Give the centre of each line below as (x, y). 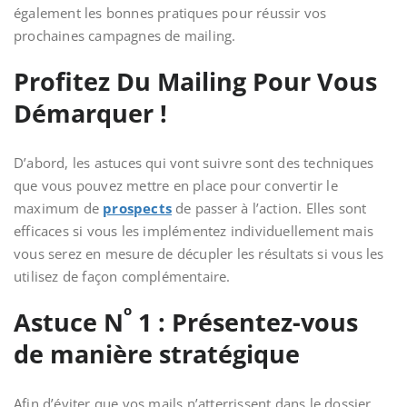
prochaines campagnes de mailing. (125, 35)
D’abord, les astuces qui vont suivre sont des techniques (194, 163)
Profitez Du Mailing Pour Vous (195, 81)
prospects (138, 208)
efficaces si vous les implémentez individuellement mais (194, 231)
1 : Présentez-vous (245, 322)
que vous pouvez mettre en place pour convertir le (176, 185)
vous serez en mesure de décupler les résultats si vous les (199, 253)
